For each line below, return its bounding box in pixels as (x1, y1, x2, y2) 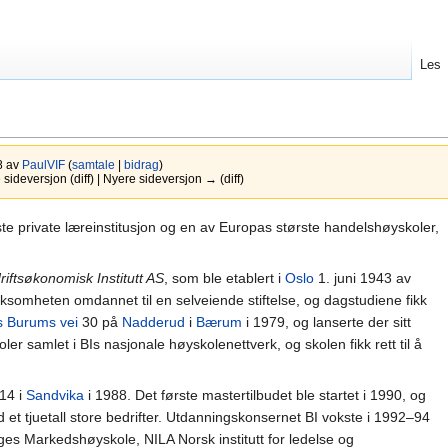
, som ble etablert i (164, 269, 285, 286)
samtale (71, 158, 115, 172)
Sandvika (26, 386, 84, 403)
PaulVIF (21, 158, 65, 172)
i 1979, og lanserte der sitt (242, 313, 411, 330)
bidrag (123, 158, 159, 172)
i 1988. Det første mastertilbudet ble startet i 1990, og (84, 386, 426, 403)
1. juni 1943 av (314, 269, 411, 286)
